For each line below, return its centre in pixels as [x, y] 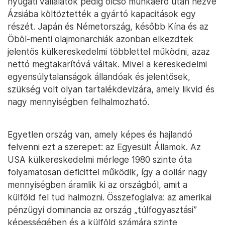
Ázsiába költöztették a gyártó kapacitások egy [102, 14]
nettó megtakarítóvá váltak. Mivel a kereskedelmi [107, 64]
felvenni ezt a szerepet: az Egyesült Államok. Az [104, 147]
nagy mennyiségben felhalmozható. [78, 101]
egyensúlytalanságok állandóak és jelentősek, [99, 76]
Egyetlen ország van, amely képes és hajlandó [100, 134]
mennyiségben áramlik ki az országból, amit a [97, 184]
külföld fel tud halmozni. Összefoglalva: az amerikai [109, 197]
